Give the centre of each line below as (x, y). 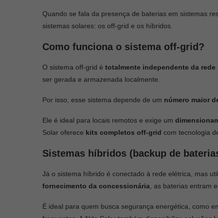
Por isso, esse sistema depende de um (103, 100)
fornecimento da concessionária (96, 186)
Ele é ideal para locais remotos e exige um (109, 120)
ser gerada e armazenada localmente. (102, 79)
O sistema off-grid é (74, 67)
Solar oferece (64, 132)
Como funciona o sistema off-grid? (123, 46)
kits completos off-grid (125, 132)
